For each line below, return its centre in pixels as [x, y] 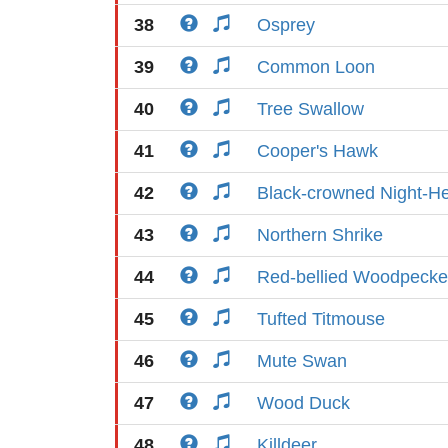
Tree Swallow [310, 109]
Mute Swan [302, 361]
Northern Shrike [320, 235]
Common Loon [316, 67]
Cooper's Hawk [317, 151]
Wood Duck [303, 403]
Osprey [286, 25]
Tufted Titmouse [321, 319]
